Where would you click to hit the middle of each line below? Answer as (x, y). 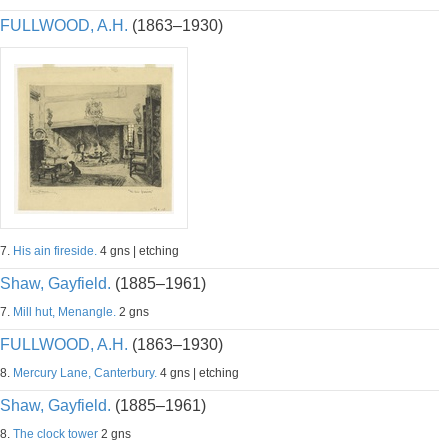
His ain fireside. (55, 251)
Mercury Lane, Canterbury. (85, 373)
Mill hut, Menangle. (64, 312)
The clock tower (55, 434)
